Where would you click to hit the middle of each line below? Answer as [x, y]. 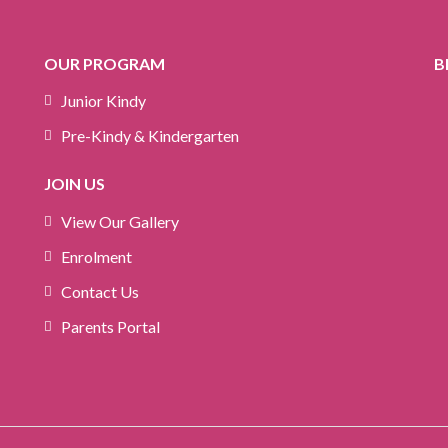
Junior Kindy [103, 101]
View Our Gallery [119, 221]
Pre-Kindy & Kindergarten [149, 136]
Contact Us [99, 291]
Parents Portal [110, 326]
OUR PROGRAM [104, 63]
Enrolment [96, 256]
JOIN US [74, 184]
